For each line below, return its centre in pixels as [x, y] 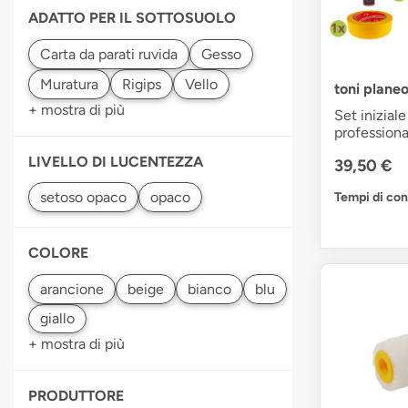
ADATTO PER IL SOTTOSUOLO [132, 18]
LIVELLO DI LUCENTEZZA [116, 161]
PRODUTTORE [76, 396]
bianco [209, 289]
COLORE [58, 253]
